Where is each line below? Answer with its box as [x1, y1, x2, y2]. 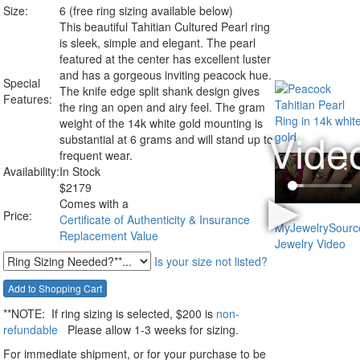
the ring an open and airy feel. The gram [59, 99, 265, 115]
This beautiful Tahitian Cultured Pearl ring [59, 18, 270, 35]
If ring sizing [45, 305, 116, 322]
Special [3, 75, 40, 91]
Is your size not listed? [154, 253, 268, 269]
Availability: [3, 163, 59, 179]
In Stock [59, 163, 100, 179]
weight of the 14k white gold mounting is [59, 115, 263, 131]
